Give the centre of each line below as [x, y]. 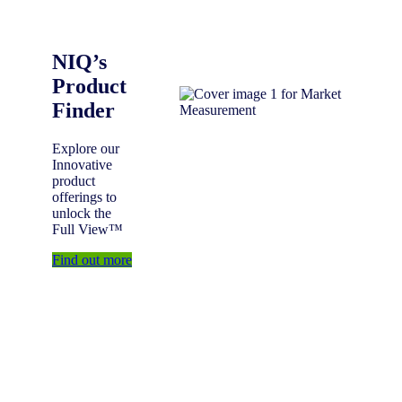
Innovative [82, 164]
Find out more [92, 259]
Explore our [86, 148]
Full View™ [87, 229]
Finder [83, 110]
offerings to [84, 197]
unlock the [82, 213]
